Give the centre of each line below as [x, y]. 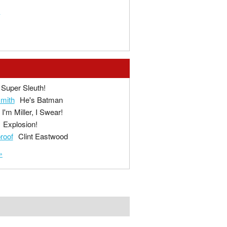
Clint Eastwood [43, 136]
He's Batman [41, 100]
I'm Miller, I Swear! [32, 112]
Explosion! [20, 124]
